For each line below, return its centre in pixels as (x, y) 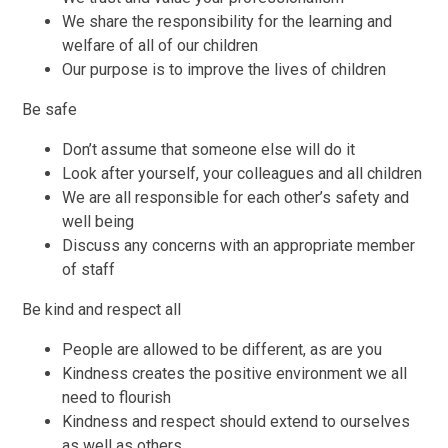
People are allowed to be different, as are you (222, 349)
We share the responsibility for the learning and (227, 21)
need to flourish (117, 397)
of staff (91, 269)
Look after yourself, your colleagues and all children (242, 173)
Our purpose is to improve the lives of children (224, 69)
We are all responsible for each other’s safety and (236, 197)
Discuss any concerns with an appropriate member (239, 245)
